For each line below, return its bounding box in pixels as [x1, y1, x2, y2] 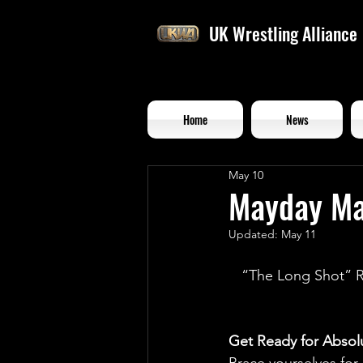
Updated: [228, 226, 281, 241]
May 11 [281, 226, 316, 241]
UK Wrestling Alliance [209, 20, 357, 46]
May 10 [228, 168, 263, 183]
